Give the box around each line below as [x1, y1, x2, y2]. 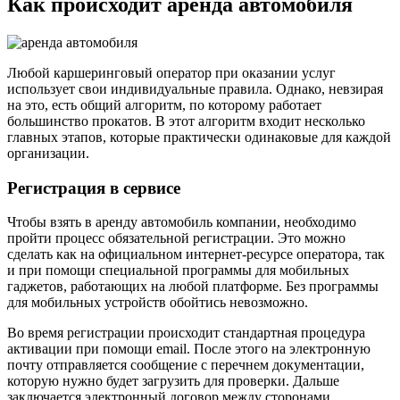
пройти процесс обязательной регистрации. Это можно [7, 230, 346, 246]
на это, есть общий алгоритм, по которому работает [7, 96, 321, 112]
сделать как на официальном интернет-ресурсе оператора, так [7, 246, 385, 262]
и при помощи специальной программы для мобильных [7, 262, 349, 279]
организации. [7, 145, 89, 161]
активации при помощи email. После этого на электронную [7, 341, 371, 357]
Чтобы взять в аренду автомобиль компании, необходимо [7, 214, 356, 230]
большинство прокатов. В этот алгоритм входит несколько [7, 112, 365, 129]
